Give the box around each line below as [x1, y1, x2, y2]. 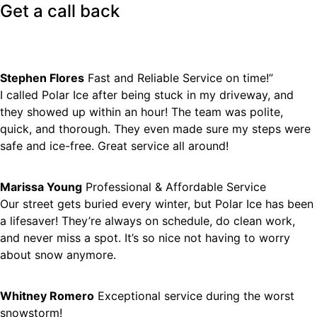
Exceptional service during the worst [98, 289, 294, 304]
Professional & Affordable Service [86, 180, 266, 195]
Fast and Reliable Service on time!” [88, 71, 273, 86]
